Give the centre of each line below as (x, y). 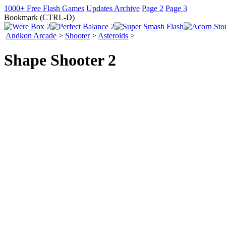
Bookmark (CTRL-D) (39, 17)
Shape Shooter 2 (60, 60)
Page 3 (176, 8)
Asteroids (113, 36)
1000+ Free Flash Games (44, 8)
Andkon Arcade (31, 36)
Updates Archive (113, 8)
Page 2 (153, 8)
